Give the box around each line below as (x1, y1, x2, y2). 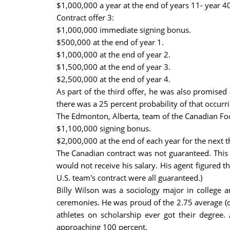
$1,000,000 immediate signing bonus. (56, 25, 191, 35)
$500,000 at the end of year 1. (56, 37, 164, 47)
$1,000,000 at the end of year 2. (56, 49, 170, 60)
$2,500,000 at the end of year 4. (56, 74, 170, 84)
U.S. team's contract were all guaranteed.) (56, 172, 202, 183)
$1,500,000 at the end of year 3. (56, 62, 170, 72)
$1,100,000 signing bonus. (56, 123, 151, 133)
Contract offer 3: (56, 12, 114, 23)
